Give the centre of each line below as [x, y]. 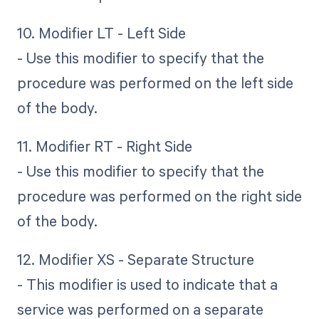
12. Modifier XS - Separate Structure [135, 260]
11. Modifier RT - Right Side [104, 146]
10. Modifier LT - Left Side [101, 32]
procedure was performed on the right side [159, 195]
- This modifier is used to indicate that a [147, 284]
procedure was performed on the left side [155, 82]
